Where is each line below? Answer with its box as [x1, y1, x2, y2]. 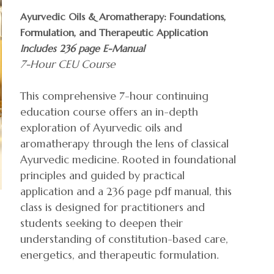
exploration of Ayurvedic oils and [20, 121, 182, 135]
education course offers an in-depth [20, 105, 198, 119]
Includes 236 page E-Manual [20, 42, 145, 54]
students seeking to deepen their [20, 217, 183, 230]
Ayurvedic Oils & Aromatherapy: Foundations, [20, 10, 226, 23]
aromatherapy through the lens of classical [20, 137, 229, 150]
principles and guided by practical [20, 169, 185, 182]
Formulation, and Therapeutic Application [20, 26, 208, 39]
